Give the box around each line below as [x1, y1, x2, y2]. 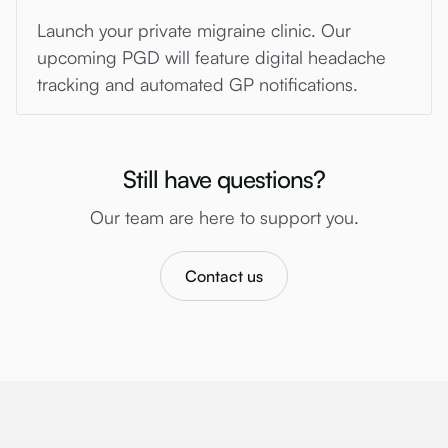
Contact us [185, 265, 263, 286]
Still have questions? [123, 163, 325, 194]
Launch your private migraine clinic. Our [37, 18, 351, 41]
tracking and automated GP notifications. [37, 72, 358, 95]
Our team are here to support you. [89, 205, 359, 228]
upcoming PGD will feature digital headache [37, 45, 386, 68]
